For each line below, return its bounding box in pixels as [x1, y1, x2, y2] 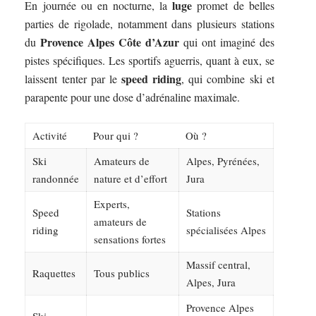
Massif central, [186, 257, 251, 272]
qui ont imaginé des [179, 35, 274, 50]
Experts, [94, 196, 130, 211]
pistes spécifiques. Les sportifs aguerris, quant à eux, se [25, 53, 274, 68]
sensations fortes [94, 231, 166, 246]
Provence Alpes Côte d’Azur [40, 34, 180, 51]
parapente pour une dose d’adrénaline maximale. [25, 90, 241, 105]
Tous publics [94, 265, 150, 280]
